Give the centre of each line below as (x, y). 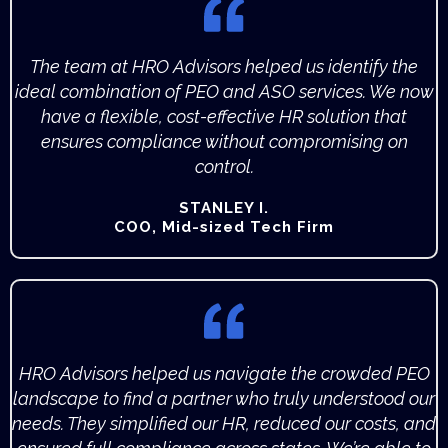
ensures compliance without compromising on (224, 142)
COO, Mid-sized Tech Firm (224, 227)
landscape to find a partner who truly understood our (224, 399)
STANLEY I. (224, 208)
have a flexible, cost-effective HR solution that (224, 117)
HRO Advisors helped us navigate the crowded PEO (224, 374)
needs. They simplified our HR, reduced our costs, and (224, 424)
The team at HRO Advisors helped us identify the (224, 67)
